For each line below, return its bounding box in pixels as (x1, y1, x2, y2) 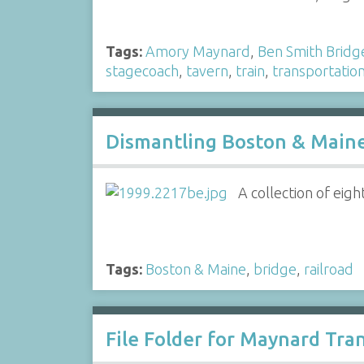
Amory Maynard (145, 43, 250, 60)
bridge (253, 261, 297, 277)
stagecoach (105, 63, 179, 80)
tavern (185, 63, 228, 80)
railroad (303, 261, 353, 277)
